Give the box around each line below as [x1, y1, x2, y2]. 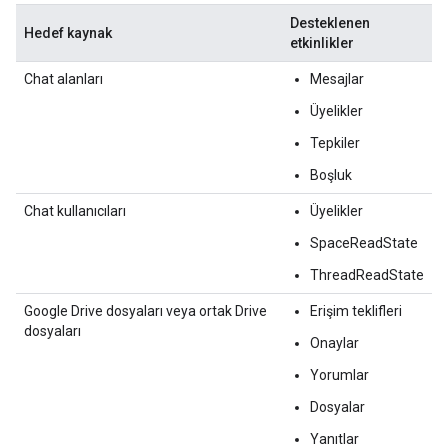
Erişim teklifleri [310, 303, 402, 319]
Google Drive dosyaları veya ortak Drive [24, 303, 267, 319]
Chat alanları [24, 71, 103, 87]
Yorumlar [310, 367, 369, 383]
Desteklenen [290, 15, 370, 31]
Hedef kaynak [24, 25, 112, 41]
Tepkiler [310, 135, 360, 151]
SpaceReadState [310, 235, 418, 251]
